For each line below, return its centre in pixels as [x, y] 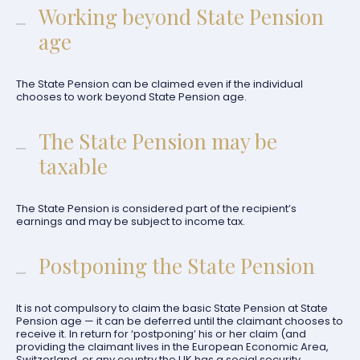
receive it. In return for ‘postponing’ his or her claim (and [161, 334]
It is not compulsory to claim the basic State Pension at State [172, 308]
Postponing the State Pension [177, 266]
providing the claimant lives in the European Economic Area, [172, 347]
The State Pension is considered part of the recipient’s [156, 209]
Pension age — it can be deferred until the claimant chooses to [180, 321]
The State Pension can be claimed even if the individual [160, 84]
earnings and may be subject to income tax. [131, 221]
